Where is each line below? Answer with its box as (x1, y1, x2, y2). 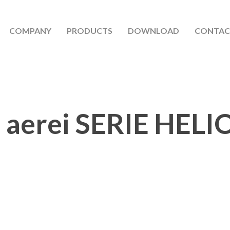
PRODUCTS (66, 26, 112, 35)
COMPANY (9, 26, 51, 35)
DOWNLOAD (127, 26, 179, 35)
